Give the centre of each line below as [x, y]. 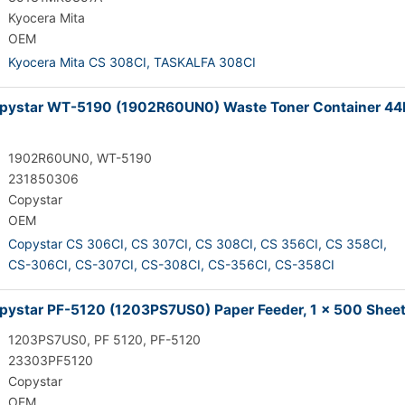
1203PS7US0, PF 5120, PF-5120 [104, 339]
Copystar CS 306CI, [68, 244]
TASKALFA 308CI [205, 62]
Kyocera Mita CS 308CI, [79, 62]
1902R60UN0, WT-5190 [80, 158]
